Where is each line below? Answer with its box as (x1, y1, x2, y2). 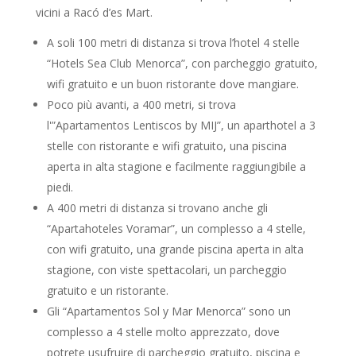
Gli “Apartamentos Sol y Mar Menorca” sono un (46, 304, 291, 319)
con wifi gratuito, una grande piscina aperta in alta (46, 242, 304, 257)
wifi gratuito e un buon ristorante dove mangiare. (46, 76, 299, 91)
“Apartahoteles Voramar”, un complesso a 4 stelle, (46, 221, 306, 236)
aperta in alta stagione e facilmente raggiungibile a (46, 159, 306, 174)
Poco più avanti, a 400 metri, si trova (46, 97, 236, 112)
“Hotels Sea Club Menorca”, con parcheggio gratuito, (46, 56, 318, 71)
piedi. (46, 180, 73, 195)
